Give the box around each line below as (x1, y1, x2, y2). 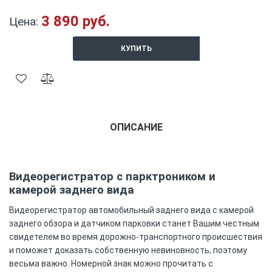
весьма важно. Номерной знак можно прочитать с (9, 258, 213, 268)
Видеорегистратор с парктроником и (9, 170, 216, 183)
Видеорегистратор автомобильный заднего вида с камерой (9, 205, 254, 215)
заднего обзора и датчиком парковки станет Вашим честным (9, 218, 259, 228)
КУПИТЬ (120, 44, 152, 53)
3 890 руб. (41, 13, 110, 30)
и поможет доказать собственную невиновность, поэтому (9, 245, 247, 255)
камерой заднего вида (9, 183, 134, 197)
